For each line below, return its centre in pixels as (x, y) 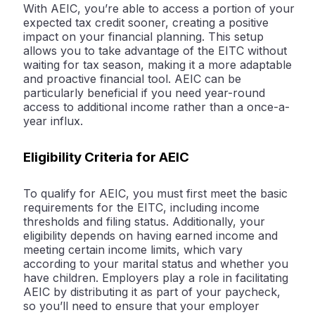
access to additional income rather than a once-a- (156, 107)
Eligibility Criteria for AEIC (106, 157)
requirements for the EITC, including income (141, 208)
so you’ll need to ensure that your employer (141, 306)
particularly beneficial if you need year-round (144, 93)
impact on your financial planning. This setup (143, 37)
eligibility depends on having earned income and (150, 236)
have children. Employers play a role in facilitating (156, 278)
